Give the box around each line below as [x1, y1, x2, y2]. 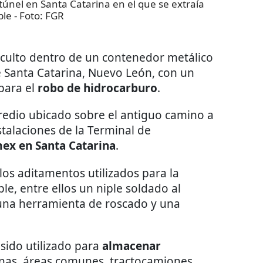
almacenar [102, 238, 161, 254]
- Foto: [12, 9, 45, 23]
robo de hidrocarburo [35, 80, 157, 96]
